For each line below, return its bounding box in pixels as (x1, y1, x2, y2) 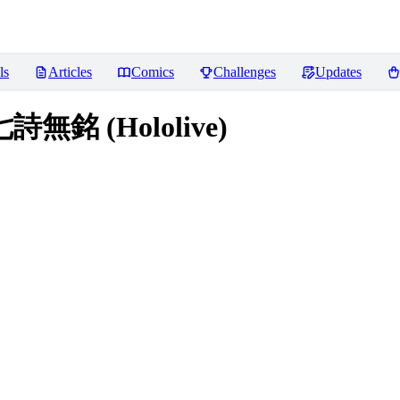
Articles (48, 64, 92, 79)
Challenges (213, 64, 276, 79)
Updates (315, 64, 362, 79)
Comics (131, 64, 174, 79)
